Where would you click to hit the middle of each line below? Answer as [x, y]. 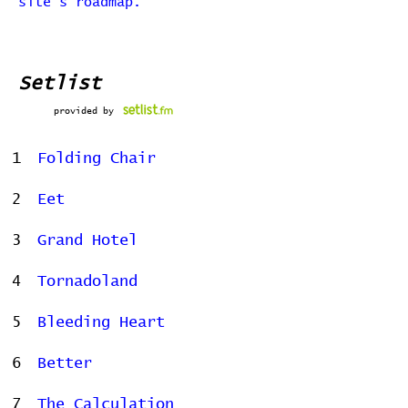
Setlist [60, 83]
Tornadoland [87, 282]
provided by [84, 111]
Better [65, 364]
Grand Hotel [87, 241]
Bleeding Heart [101, 323]
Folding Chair [97, 159]
